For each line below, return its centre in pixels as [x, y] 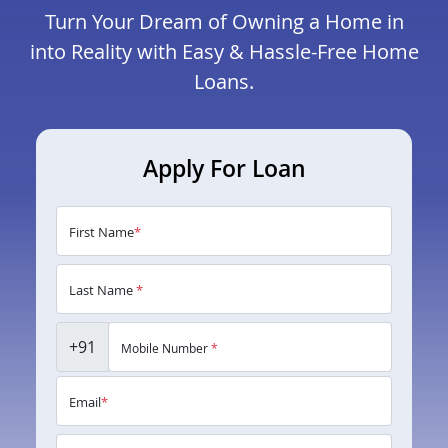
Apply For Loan [224, 168]
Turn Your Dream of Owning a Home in [224, 22]
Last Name [102, 290]
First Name [101, 232]
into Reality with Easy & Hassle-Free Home [224, 52]
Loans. [224, 82]
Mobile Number [166, 348]
